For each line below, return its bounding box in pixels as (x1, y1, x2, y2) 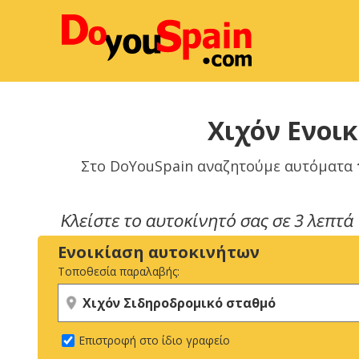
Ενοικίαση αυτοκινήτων (58, 241, 260, 263)
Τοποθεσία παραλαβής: (58, 264, 179, 279)
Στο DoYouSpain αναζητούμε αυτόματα (81, 156, 357, 175)
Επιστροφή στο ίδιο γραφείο (79, 333, 230, 348)
